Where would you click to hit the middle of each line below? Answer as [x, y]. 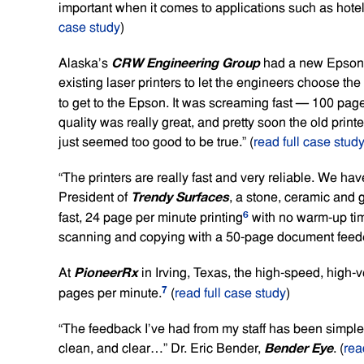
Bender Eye [299, 348]
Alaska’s [85, 63]
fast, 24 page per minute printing [151, 217]
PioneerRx [106, 273]
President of [95, 197]
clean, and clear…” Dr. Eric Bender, [161, 348]
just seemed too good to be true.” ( [156, 141]
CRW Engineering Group [186, 63]
